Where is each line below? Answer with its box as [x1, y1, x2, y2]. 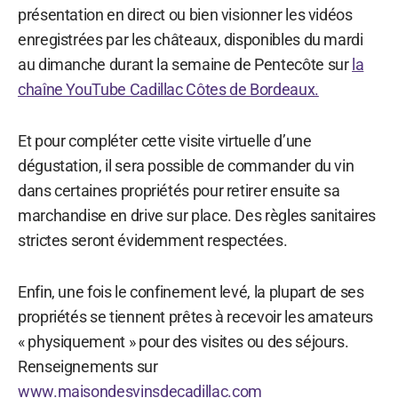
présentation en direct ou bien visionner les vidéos [18, 4, 353, 24]
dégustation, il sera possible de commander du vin [18, 155, 354, 175]
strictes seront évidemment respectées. [18, 230, 288, 250]
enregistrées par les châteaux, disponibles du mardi [18, 29, 363, 49]
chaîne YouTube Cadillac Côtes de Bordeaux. [18, 79, 319, 99]
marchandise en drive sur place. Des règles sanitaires [18, 205, 376, 225]
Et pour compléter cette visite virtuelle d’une [18, 131, 312, 150]
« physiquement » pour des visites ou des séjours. [18, 331, 349, 351]
